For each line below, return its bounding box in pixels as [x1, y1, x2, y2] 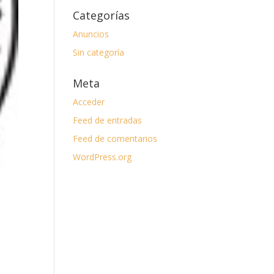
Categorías [73, 8, 130, 23]
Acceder [73, 96, 105, 108]
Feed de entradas [73, 114, 143, 126]
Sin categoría [73, 46, 125, 58]
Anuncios [73, 28, 109, 40]
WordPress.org [73, 151, 132, 163]
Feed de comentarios [73, 133, 158, 144]
